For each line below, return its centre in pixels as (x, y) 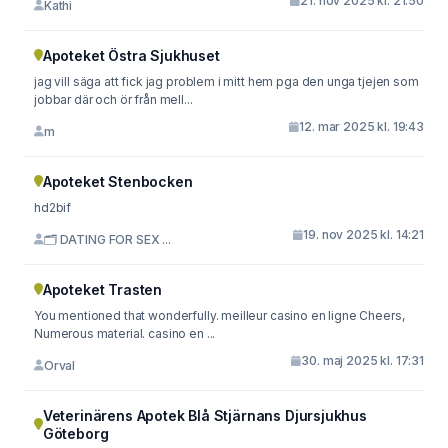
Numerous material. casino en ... (125, 333)
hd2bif (53, 207)
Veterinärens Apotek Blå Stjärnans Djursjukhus (204, 415)
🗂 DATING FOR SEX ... (107, 239)
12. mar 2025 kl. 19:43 (361, 126)
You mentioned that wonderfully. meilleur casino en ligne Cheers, (219, 315)
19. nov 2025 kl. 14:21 (363, 234)
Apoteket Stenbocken (117, 181)
